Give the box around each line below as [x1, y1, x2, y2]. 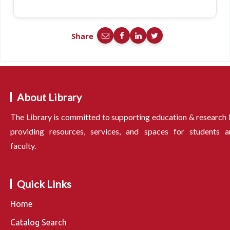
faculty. [10, 140, 36, 150]
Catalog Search [10, 217, 67, 227]
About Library [17, 90, 82, 103]
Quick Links [17, 177, 71, 190]
